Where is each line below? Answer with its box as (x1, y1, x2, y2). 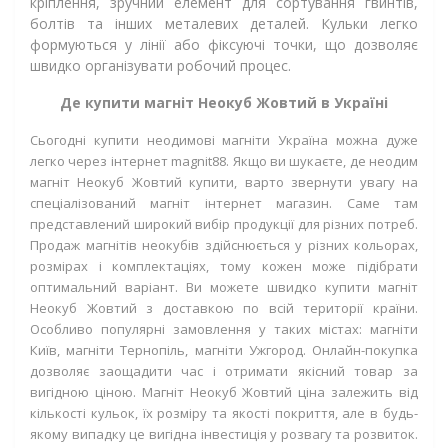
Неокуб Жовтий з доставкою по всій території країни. (30, 299, 418, 317)
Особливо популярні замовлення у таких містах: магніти (30, 320, 418, 338)
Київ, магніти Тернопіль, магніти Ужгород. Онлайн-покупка (30, 341, 418, 359)
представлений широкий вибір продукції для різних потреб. (30, 215, 418, 233)
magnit (171, 152, 213, 170)
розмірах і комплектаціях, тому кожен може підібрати (30, 257, 418, 275)
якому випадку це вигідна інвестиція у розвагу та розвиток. (30, 425, 418, 443)
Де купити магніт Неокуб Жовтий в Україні (60, 93, 388, 112)
